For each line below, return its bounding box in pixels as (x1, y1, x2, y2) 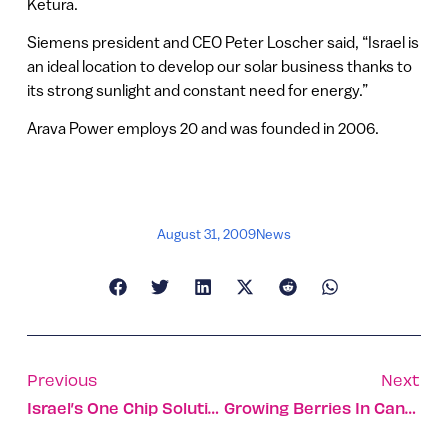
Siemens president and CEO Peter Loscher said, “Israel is (26, 32, 419, 51)
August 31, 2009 (157, 225, 256, 242)
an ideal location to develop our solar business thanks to (26, 56, 412, 75)
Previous (26, 369, 97, 389)
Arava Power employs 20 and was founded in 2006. (26, 119, 379, 138)
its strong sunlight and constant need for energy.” (26, 80, 368, 99)
